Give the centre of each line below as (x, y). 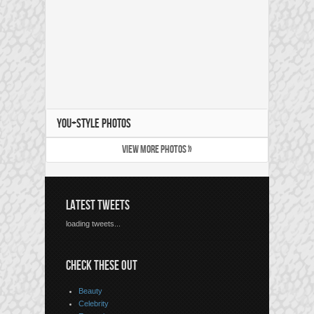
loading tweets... (93, 224)
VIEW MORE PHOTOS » (157, 150)
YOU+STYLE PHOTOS (94, 124)
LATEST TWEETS (98, 206)
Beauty (90, 291)
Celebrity (94, 304)
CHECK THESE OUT (102, 266)
